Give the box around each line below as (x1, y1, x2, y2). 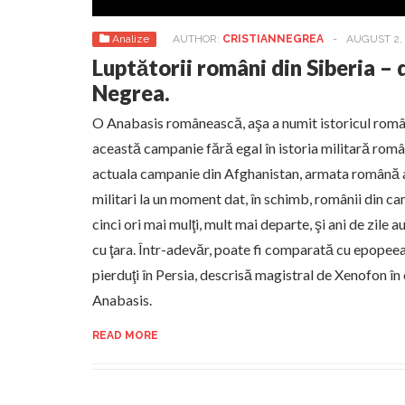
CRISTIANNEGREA (222, 33, 324, 45)
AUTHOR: (173, 33, 222, 45)
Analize (112, 33, 149, 45)
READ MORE (92, 329, 158, 342)
